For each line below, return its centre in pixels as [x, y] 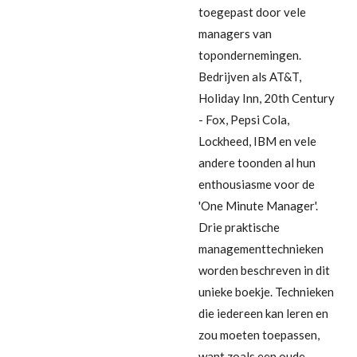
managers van [235, 33]
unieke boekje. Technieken [266, 291]
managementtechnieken [261, 248]
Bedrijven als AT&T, [250, 76]
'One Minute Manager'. [258, 205]
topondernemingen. [250, 55]
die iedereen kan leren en [263, 313]
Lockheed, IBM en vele [257, 141]
